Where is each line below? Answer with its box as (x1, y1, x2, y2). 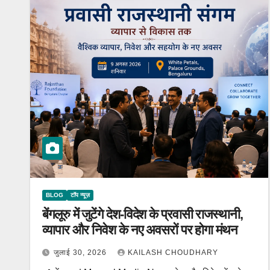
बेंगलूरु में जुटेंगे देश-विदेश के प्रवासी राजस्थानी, (42, 207, 243, 222)
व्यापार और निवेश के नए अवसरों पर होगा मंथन (42, 222, 237, 237)
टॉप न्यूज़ (71, 192, 90, 198)
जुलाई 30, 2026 (54, 248, 109, 257)
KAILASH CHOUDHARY (128, 248, 218, 257)
